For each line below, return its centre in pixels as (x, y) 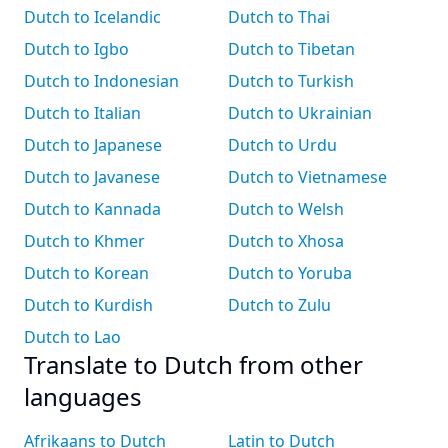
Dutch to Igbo (76, 49)
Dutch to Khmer (84, 241)
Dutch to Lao (72, 337)
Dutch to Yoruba (290, 273)
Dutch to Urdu (282, 145)
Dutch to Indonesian (101, 81)
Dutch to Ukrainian (300, 113)
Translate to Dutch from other (193, 364)
